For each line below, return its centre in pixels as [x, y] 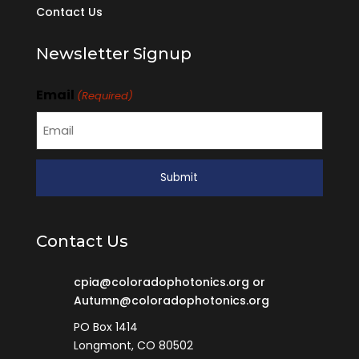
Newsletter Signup [113, 53]
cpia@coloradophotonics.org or [169, 282]
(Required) [105, 95]
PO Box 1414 [105, 327]
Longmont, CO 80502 [133, 345]
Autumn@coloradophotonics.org [171, 300]
